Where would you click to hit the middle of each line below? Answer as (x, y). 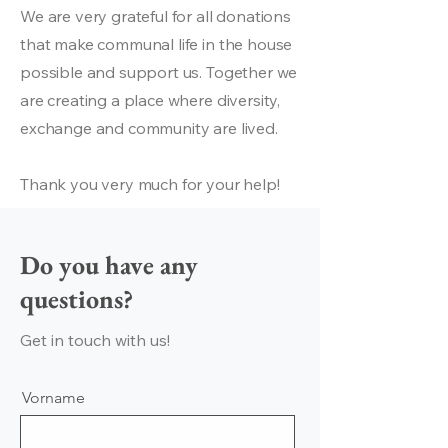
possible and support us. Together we (159, 72)
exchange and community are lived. (149, 128)
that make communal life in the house (156, 44)
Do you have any (109, 265)
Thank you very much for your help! (150, 184)
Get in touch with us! (95, 340)
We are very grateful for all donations (155, 16)
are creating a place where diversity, (150, 100)
